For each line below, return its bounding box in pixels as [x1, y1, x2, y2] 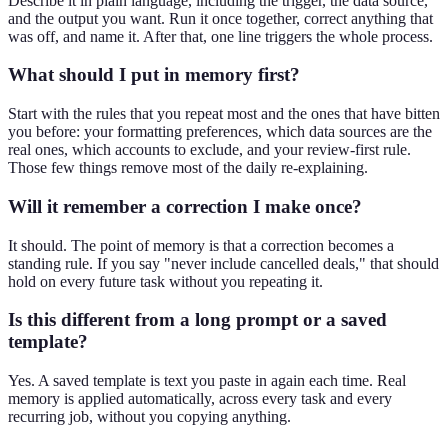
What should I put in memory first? [8, 64, 300, 86]
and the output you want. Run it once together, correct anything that [8, 9, 433, 27]
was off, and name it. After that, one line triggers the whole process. [8, 27, 433, 45]
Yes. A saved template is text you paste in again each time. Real [8, 372, 406, 390]
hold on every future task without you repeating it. [8, 272, 323, 290]
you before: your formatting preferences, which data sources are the [8, 123, 432, 141]
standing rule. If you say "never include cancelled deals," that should [8, 254, 439, 272]
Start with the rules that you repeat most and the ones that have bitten [8, 105, 440, 123]
